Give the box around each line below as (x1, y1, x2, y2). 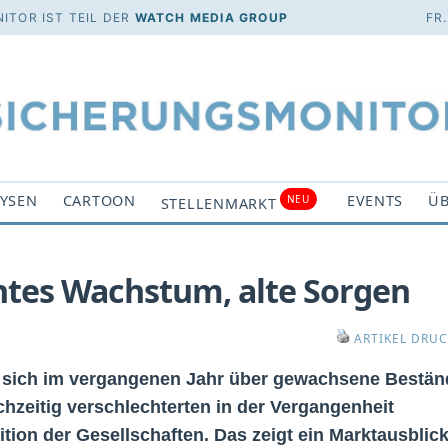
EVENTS (346, 191, 404, 210)
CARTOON (62, 191, 136, 210)
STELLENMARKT (160, 193, 277, 213)
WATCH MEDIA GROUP (134, 10, 289, 25)
